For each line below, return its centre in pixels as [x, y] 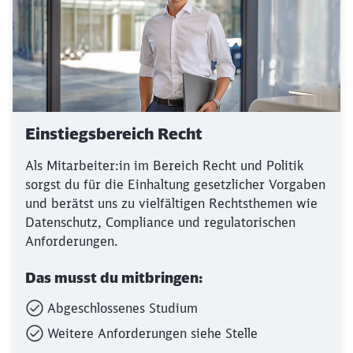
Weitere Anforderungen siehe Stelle [152, 333]
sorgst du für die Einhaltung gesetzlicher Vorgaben [175, 184]
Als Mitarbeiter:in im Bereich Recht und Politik [164, 165]
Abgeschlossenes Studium [123, 308]
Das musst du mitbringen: [114, 278]
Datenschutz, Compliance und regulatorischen [160, 222]
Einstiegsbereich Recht [114, 134]
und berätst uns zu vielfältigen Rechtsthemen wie [171, 203]
